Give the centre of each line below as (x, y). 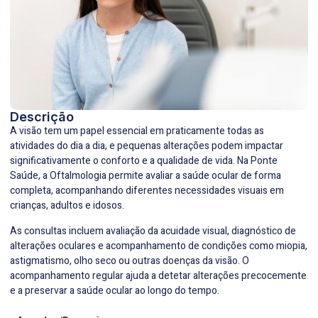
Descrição (42, 117)
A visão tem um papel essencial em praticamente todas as (137, 131)
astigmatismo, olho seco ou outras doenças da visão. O (130, 261)
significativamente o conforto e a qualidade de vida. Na (130, 161)
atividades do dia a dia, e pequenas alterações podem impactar (147, 146)
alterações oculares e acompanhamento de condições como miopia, (159, 246)
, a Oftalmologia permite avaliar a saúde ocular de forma (160, 176)
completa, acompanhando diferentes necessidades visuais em (147, 191)
